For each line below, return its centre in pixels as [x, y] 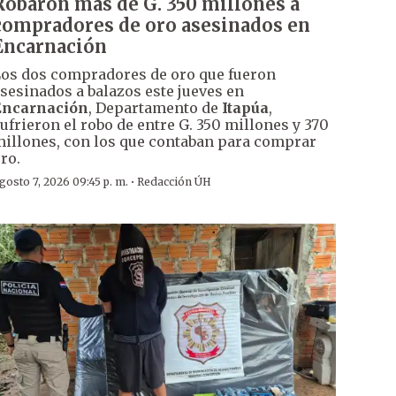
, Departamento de [155, 108]
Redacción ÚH [174, 182]
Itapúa [245, 108]
